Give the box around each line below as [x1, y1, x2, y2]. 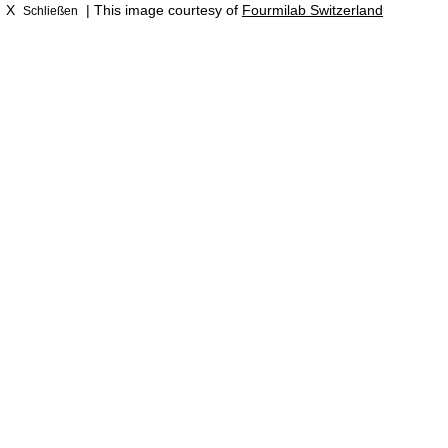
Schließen [23, 4, 78, 17]
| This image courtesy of [82, 2, 242, 18]
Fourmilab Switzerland [242, 2, 383, 18]
